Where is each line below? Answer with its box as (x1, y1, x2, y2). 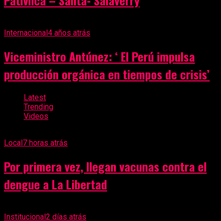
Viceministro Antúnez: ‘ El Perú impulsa (4, 47, 195, 66)
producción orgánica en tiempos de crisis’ (4, 65, 210, 83)
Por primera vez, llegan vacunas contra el (4, 157, 207, 175)
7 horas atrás (23, 138, 68, 147)
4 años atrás (48, 28, 90, 38)
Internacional (4, 28, 48, 38)
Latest (24, 92, 46, 102)
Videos (24, 111, 48, 121)
